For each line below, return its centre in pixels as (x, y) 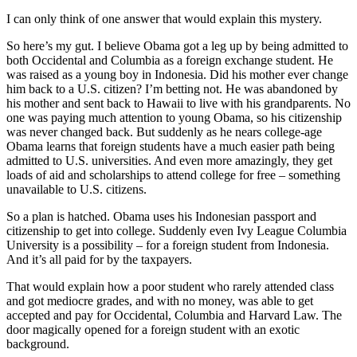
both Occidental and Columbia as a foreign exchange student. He (170, 60)
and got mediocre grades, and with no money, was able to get (160, 300)
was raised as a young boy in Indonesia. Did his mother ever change (177, 74)
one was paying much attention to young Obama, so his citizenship (174, 117)
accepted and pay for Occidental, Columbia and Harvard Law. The (174, 315)
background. (38, 343)
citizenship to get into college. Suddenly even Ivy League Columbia (177, 230)
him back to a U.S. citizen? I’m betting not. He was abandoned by (172, 88)
